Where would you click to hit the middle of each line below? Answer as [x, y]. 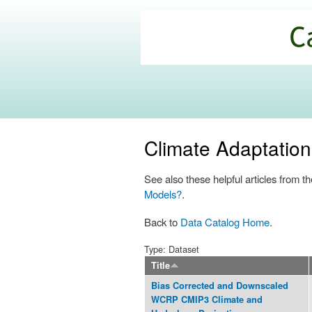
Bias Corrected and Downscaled [220, 286]
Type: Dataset [172, 249]
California [181, 32]
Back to [162, 222]
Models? [163, 194]
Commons [184, 67]
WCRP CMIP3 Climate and [207, 300]
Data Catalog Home [225, 222]
